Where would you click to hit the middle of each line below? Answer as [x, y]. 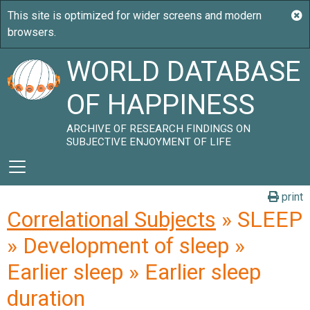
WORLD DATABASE [184, 72]
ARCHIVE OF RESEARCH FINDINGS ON [159, 129]
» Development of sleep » [126, 246]
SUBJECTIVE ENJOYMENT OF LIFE [149, 142]
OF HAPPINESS [161, 105]
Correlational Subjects [111, 219]
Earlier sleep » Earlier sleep [134, 272]
